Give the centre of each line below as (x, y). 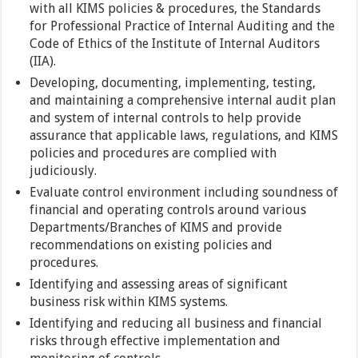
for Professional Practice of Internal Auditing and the (183, 26)
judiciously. (64, 171)
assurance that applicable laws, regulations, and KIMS (184, 135)
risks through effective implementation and (155, 341)
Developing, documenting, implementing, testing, (173, 83)
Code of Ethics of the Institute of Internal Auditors (175, 44)
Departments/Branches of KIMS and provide (156, 227)
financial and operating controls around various (168, 210)
